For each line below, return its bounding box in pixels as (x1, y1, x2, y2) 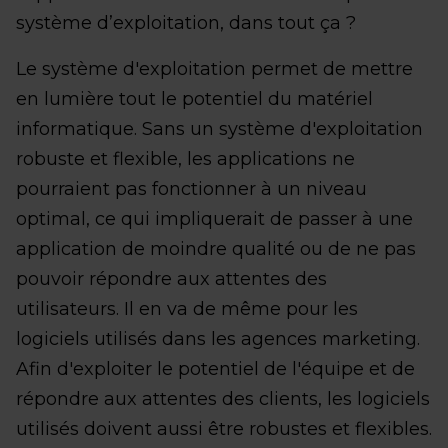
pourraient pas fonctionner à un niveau (16, 177, 367, 200)
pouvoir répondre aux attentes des (16, 267, 327, 290)
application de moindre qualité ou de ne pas (16, 237, 416, 260)
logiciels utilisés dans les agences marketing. (16, 327, 420, 350)
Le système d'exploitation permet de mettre (16, 57, 413, 80)
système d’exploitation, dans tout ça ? (16, 11, 356, 34)
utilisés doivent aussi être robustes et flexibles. (16, 417, 432, 440)
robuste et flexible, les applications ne (16, 147, 355, 170)
